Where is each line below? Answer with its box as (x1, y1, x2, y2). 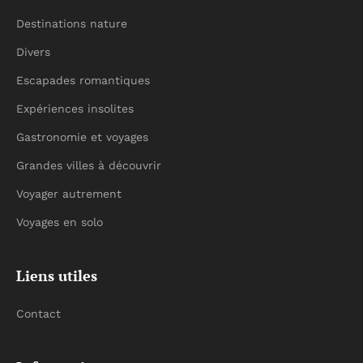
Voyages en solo (16, 216, 103, 228)
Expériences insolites (16, 102, 134, 115)
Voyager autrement (16, 187, 122, 200)
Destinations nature (16, 17, 127, 30)
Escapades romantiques (16, 74, 150, 87)
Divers (16, 45, 50, 58)
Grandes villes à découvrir (16, 159, 161, 172)
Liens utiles (16, 266, 97, 285)
